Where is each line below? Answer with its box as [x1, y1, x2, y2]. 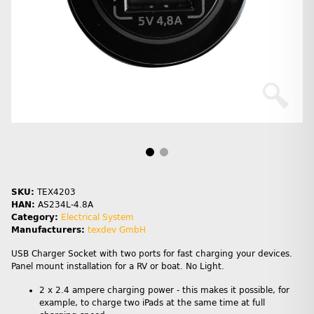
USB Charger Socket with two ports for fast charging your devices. [11, 249, 292, 259]
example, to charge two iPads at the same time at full [39, 298, 265, 308]
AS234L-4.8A [38, 200, 93, 210]
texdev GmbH [88, 225, 146, 235]
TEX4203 [37, 187, 76, 198]
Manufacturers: [11, 225, 85, 235]
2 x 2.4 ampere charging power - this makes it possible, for [39, 285, 289, 296]
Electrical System [61, 212, 134, 223]
